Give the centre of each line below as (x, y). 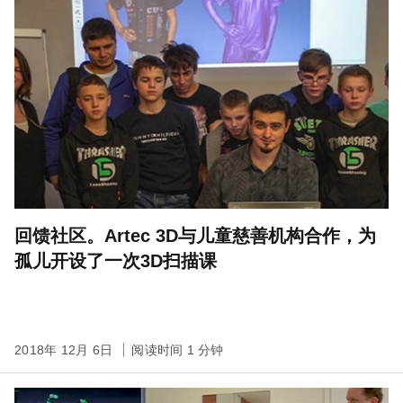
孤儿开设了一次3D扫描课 (116, 261)
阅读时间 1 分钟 (178, 350)
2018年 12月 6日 (66, 350)
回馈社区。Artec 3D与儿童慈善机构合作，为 (195, 236)
